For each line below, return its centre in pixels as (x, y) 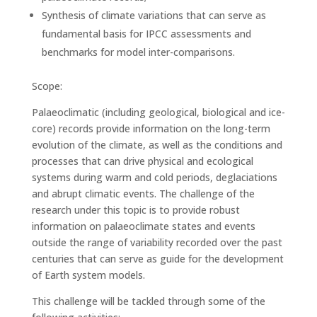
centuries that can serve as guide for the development (157, 259)
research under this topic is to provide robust (136, 210)
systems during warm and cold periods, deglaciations (154, 177)
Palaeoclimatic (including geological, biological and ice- (158, 112)
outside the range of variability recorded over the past (157, 242)
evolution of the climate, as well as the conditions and (157, 145)
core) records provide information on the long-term (151, 128)
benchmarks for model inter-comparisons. (138, 52)
